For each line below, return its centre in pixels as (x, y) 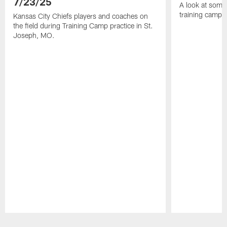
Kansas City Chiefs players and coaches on (81, 16)
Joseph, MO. (34, 35)
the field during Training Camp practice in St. (83, 25)
